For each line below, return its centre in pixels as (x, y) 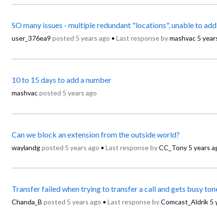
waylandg (26, 147)
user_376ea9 (31, 38)
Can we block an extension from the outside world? (96, 134)
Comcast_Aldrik (185, 202)
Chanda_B (27, 202)
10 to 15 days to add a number (62, 80)
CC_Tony (173, 147)
